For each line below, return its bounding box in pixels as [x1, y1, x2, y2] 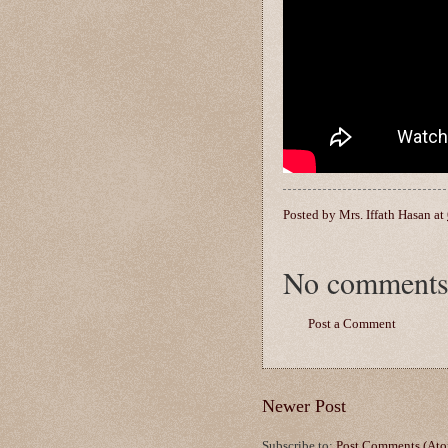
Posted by [283, 208, 339, 223]
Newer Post [262, 395, 346, 416]
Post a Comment [308, 317, 396, 332]
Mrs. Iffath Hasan [339, 208, 431, 223]
